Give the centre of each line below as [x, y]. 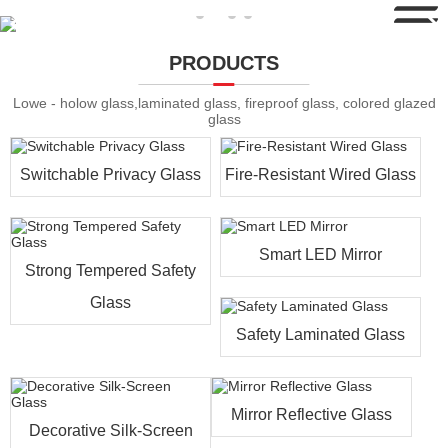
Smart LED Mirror [320, 254]
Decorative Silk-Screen [110, 430]
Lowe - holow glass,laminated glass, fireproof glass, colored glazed [224, 103]
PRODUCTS [224, 63]
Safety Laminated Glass [320, 334]
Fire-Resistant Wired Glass [320, 174]
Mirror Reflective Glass [312, 414]
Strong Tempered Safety [111, 270]
